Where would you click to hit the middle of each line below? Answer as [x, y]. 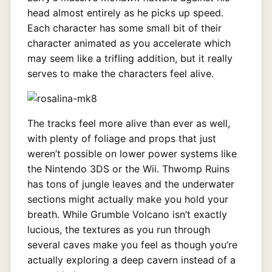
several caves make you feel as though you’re [132, 244]
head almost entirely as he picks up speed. [125, 12]
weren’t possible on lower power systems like [132, 153]
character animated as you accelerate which [129, 43]
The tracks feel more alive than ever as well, [129, 123]
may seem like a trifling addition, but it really [130, 58]
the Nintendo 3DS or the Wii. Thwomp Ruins [128, 168]
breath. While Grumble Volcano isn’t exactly [127, 214]
